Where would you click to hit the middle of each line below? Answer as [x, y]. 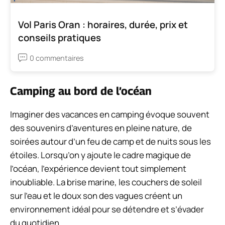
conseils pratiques [60, 37]
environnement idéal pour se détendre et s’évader [107, 209]
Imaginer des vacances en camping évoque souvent [110, 114]
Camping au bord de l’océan [81, 91]
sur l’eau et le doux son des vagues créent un [96, 195]
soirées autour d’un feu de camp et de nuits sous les [110, 141]
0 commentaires [57, 58]
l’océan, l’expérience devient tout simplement [98, 168]
